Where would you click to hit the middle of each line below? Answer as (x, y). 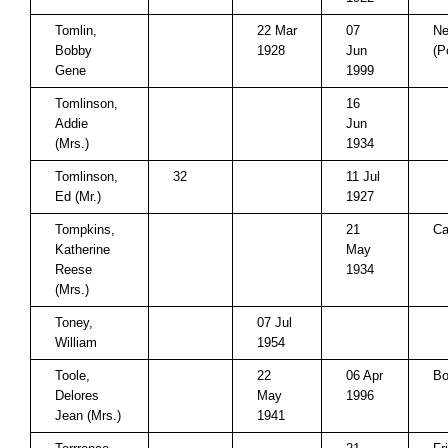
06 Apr (364, 375)
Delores (77, 395)
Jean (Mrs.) (88, 415)
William (76, 342)
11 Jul (363, 176)
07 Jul (274, 322)
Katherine (82, 249)
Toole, (72, 375)
